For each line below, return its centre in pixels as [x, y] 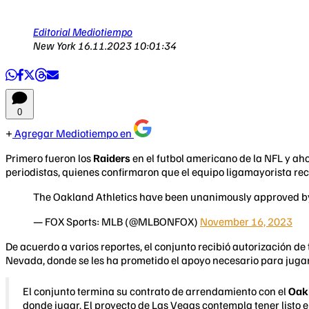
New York [56, 45]
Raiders [113, 158]
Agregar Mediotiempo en [73, 133]
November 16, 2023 [246, 221]
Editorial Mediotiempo [83, 31]
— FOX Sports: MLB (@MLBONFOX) [117, 221]
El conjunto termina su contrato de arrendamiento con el [156, 291]
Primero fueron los [49, 158]
